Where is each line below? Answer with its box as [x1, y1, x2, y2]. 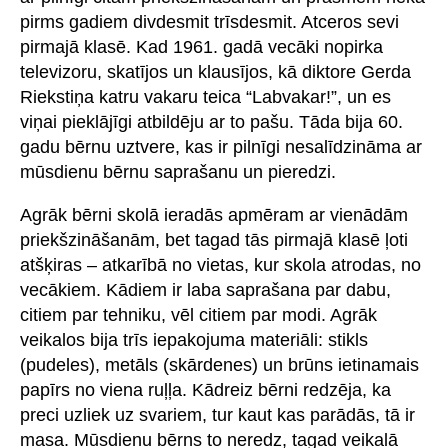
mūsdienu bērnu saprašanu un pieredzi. [20, 162, 336, 183]
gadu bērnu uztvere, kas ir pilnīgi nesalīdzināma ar [20, 137, 422, 158]
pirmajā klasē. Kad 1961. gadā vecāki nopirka [20, 37, 383, 58]
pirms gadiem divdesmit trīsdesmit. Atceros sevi [20, 12, 399, 33]
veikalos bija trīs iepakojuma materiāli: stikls [20, 330, 368, 351]
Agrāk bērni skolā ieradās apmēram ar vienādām [20, 205, 408, 226]
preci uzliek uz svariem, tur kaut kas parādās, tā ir [20, 405, 415, 426]
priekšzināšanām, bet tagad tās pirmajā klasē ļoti [20, 230, 408, 251]
